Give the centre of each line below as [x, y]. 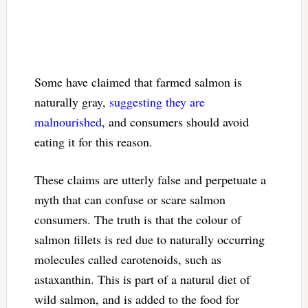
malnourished [68, 121]
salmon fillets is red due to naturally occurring [149, 239]
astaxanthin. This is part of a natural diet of [142, 279]
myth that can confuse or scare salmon [130, 199]
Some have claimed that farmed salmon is [138, 81]
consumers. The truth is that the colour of [137, 219]
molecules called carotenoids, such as [128, 259]
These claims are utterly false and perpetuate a [150, 179]
